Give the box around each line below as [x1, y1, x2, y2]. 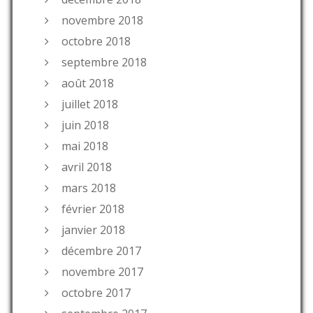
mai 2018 [61, 138, 108, 154]
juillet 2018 [61, 96, 118, 112]
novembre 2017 [61, 264, 143, 280]
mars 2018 [61, 180, 116, 196]
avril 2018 [61, 159, 112, 175]
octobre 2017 [61, 285, 131, 301]
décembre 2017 [61, 243, 141, 259]
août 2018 [61, 75, 114, 92]
